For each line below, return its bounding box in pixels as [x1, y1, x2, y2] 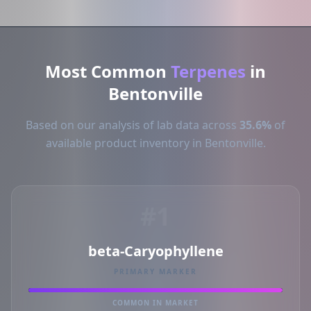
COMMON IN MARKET [112, 298, 199, 308]
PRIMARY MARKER [114, 267, 197, 276]
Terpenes [171, 60, 246, 83]
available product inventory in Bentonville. [45, 135, 266, 151]
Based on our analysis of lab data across [26, 117, 239, 133]
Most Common [45, 60, 171, 83]
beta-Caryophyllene [87, 242, 224, 260]
